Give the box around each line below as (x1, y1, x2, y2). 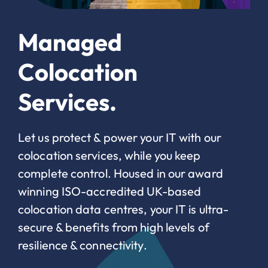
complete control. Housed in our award (18, 165, 223, 181)
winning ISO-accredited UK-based (18, 183, 202, 199)
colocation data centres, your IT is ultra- (18, 201, 229, 217)
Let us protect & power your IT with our (18, 129, 221, 145)
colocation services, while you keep (18, 147, 201, 163)
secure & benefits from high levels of (18, 219, 209, 234)
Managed (18, 26, 122, 57)
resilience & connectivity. (18, 237, 147, 252)
